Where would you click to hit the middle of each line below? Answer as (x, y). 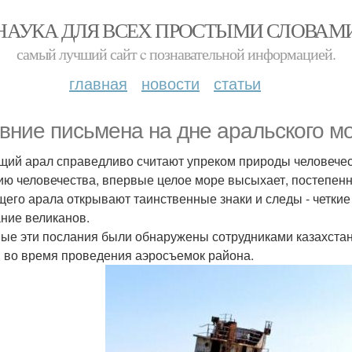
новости (170, 83)
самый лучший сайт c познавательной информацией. (176, 54)
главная (98, 83)
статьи (237, 83)
